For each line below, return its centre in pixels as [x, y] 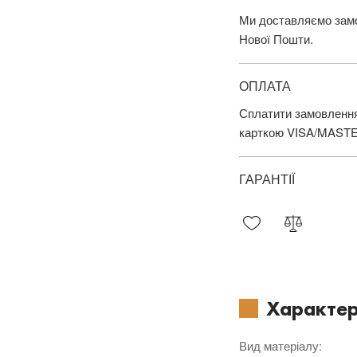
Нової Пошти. [276, 39]
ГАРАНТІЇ [267, 179]
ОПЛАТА [265, 86]
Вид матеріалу [279, 345]
